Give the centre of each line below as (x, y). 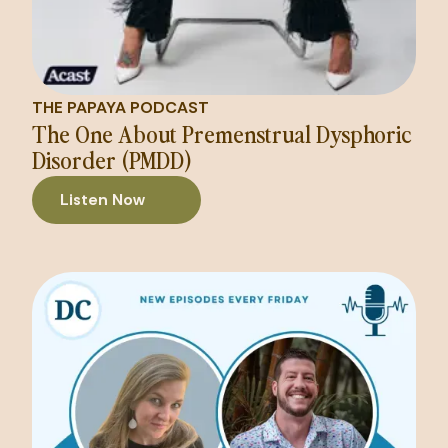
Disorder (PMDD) (112, 158)
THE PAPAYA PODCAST (120, 107)
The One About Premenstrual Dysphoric (221, 132)
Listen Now (102, 199)
